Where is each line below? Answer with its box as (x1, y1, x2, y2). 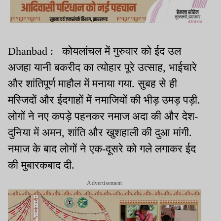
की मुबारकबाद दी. (8, 159, 74, 172)
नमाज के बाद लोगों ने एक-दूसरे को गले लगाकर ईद (8, 143, 196, 155)
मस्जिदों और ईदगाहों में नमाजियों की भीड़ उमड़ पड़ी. (8, 94, 200, 107)
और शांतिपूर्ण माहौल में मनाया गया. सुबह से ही (8, 77, 177, 90)
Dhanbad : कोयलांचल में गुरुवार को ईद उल (8, 45, 181, 58)
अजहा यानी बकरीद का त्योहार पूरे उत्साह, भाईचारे (8, 61, 197, 74)
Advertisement (87, 180, 122, 187)
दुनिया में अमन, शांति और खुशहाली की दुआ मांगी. (8, 126, 192, 139)
